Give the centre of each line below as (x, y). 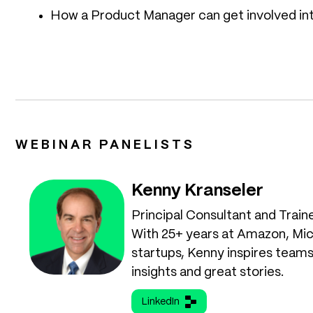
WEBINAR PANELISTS (105, 145)
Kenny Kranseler (198, 191)
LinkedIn (161, 302)
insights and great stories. (208, 272)
